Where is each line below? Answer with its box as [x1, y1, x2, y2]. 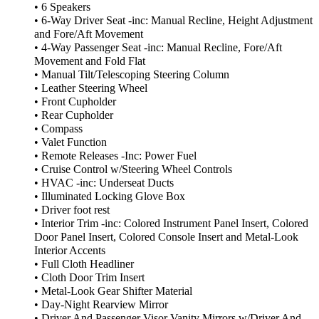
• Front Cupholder [34, 95, 116, 109]
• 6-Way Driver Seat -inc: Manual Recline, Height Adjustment [34, 14, 313, 28]
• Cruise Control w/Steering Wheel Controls [34, 163, 232, 177]
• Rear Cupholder [34, 109, 113, 122]
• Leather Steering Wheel [34, 82, 147, 95]
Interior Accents [34, 244, 105, 258]
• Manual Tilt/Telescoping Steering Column [34, 68, 229, 82]
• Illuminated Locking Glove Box [34, 190, 185, 204]
